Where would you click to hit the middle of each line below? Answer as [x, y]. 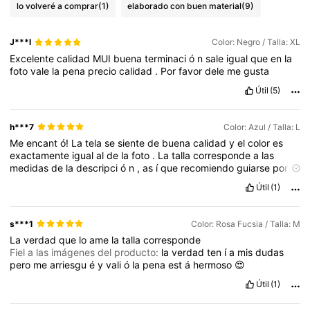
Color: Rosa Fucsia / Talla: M [245, 224]
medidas [31, 167]
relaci [71, 192]
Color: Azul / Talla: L [262, 127]
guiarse [255, 167]
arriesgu [70, 264]
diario [175, 180]
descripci [99, 167]
